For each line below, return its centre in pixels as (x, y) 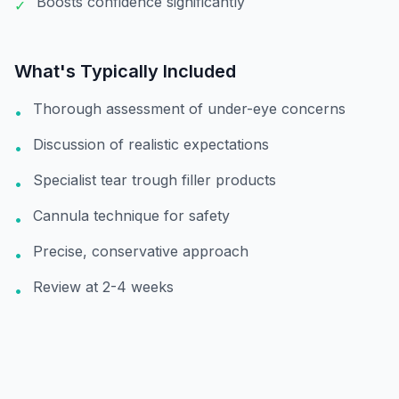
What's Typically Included (125, 71)
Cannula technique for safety (131, 216)
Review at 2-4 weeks (103, 287)
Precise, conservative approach (141, 251)
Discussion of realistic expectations (151, 144)
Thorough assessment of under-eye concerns (189, 109)
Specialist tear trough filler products (155, 180)
